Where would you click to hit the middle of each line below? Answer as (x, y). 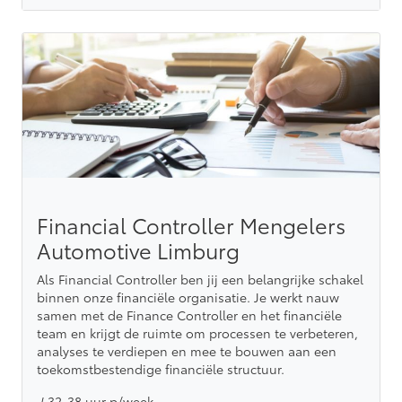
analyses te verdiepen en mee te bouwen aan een (187, 351)
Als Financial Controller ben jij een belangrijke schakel (200, 280)
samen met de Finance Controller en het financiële (189, 315)
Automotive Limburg (138, 250)
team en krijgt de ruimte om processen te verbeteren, (197, 333)
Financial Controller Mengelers (191, 225)
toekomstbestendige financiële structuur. (161, 369)
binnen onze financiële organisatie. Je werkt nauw (188, 297)
